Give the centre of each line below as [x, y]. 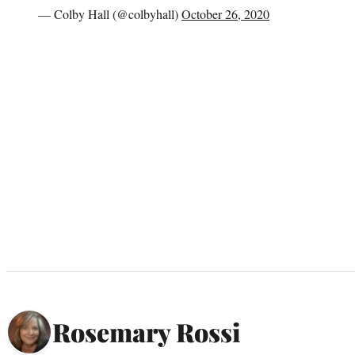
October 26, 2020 [225, 13]
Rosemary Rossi [147, 332]
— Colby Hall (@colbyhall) [110, 13]
